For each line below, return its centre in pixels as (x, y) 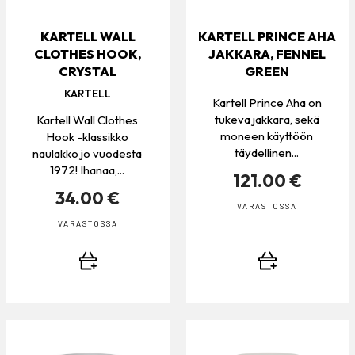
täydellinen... (267, 153)
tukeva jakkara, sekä (267, 120)
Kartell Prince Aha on (267, 103)
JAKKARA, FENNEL (267, 54)
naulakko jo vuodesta (88, 154)
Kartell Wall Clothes (88, 120)
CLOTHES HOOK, (88, 54)
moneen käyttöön (267, 136)
